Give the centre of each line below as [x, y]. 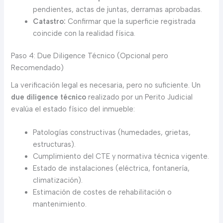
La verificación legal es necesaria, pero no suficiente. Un [106, 85]
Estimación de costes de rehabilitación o [103, 192]
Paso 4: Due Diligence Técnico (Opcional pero [90, 56]
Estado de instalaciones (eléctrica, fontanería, [111, 168]
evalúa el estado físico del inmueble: [73, 109]
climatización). [58, 180]
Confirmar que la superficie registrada [131, 21]
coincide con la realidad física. [84, 33]
